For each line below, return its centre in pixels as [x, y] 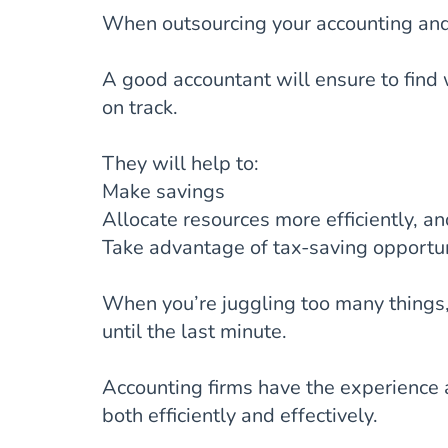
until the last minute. [194, 332]
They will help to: [180, 164]
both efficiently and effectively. [240, 416]
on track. [140, 108]
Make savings [163, 192]
